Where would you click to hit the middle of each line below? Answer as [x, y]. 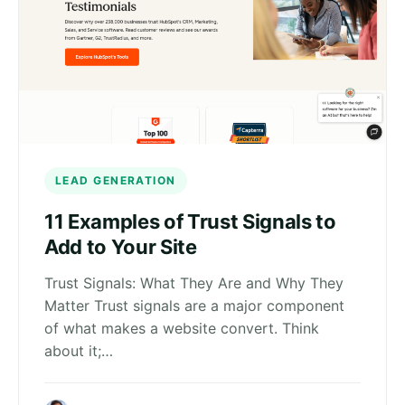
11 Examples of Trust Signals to [190, 221]
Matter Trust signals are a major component [194, 305]
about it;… [79, 350]
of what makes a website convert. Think [182, 328]
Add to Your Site [121, 246]
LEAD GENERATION [116, 180]
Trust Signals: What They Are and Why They [194, 283]
